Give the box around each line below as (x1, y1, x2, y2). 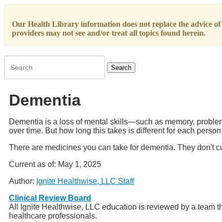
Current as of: (9, 160, 58, 168)
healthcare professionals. (9, 211, 97, 220)
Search (3, 55, 25, 63)
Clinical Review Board (9, 193, 91, 202)
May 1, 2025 (58, 160, 101, 168)
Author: (9, 176, 36, 185)
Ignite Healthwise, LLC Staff (36, 176, 134, 185)
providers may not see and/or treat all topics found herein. (12, 29, 206, 37)
